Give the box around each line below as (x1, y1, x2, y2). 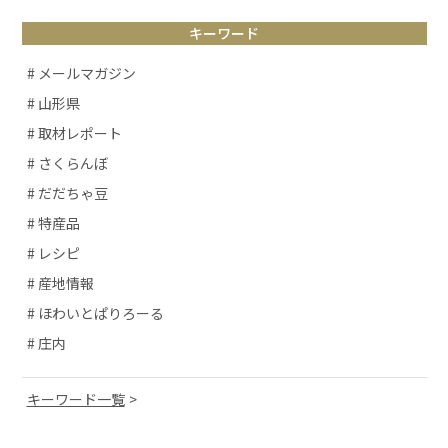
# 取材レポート (26, 123, 122, 144)
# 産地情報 (26, 273, 94, 294)
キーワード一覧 (26, 389, 125, 410)
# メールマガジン (26, 63, 136, 84)
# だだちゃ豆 (26, 183, 108, 204)
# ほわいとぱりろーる (26, 303, 164, 324)
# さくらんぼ (26, 153, 108, 174)
